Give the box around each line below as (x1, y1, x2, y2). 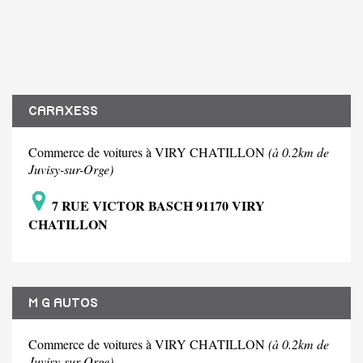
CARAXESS (28, 105, 98, 118)
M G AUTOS (28, 297, 98, 310)
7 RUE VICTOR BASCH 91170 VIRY (49, 196, 265, 216)
